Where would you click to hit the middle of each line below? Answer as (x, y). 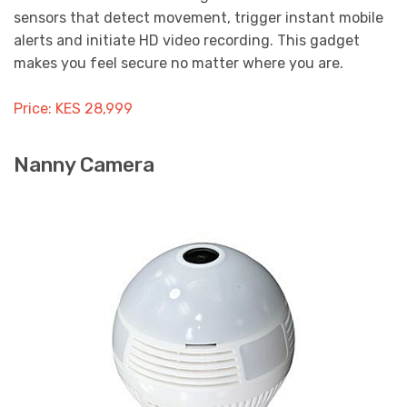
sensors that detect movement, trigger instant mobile (199, 17)
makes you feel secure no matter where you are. (179, 63)
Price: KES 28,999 (73, 109)
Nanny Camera (84, 165)
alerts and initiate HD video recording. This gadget (187, 40)
